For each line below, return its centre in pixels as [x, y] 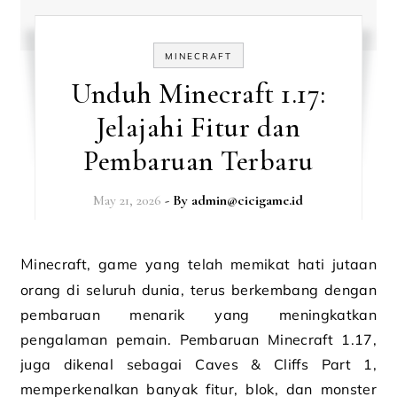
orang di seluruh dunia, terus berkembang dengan [198, 290]
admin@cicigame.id [248, 200]
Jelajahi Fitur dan [198, 127]
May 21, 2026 [128, 200]
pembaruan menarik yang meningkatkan [198, 315]
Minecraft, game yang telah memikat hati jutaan [27, 265]
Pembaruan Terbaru [198, 161]
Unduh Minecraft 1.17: [198, 93]
